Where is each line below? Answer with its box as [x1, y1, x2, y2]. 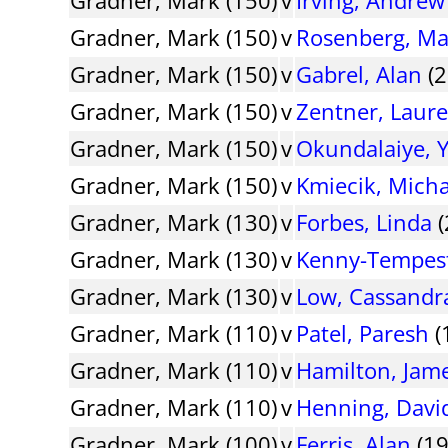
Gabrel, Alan [296, 58, 423, 89]
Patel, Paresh [296, 317, 430, 348]
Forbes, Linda [296, 206, 433, 237]
